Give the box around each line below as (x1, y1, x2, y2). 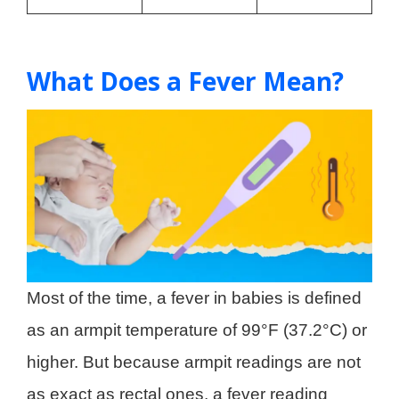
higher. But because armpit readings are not (27, 352, 361, 371)
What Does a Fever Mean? (27, 63, 344, 98)
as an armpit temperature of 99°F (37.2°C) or (27, 320, 367, 339)
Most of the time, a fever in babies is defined (27, 288, 362, 307)
